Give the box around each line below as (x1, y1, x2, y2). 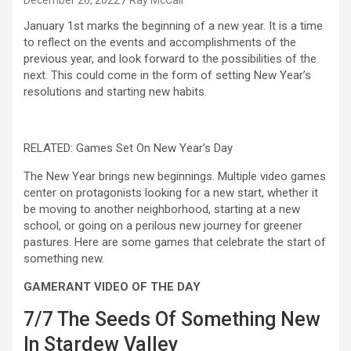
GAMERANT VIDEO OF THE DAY (24, 280, 201, 295)
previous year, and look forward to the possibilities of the (24, 52, 317, 67)
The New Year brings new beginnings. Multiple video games (24, 169, 326, 184)
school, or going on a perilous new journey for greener (24, 219, 302, 233)
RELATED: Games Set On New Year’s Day (24, 141, 233, 156)
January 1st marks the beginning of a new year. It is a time (24, 19, 323, 34)
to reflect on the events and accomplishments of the (24, 35, 296, 50)
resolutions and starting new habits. (24, 85, 207, 100)
